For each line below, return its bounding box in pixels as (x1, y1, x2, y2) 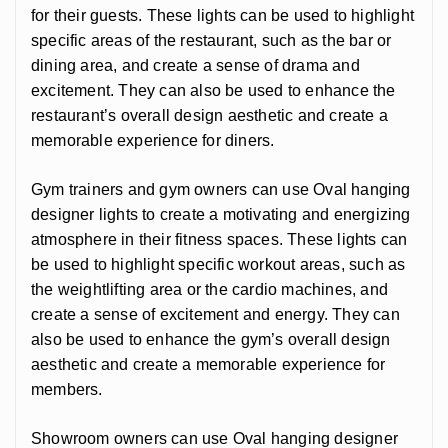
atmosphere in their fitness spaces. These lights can (31, 230, 408, 248)
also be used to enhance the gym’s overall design (31, 330, 391, 348)
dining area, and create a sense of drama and (31, 56, 360, 74)
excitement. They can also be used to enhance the (31, 81, 396, 99)
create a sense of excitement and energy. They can (31, 305, 400, 323)
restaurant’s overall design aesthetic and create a (31, 106, 389, 124)
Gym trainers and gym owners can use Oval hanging (31, 180, 411, 198)
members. (31, 380, 103, 398)
